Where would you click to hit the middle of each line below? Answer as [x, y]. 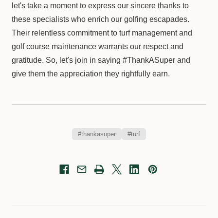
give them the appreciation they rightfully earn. [91, 74]
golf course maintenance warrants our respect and [98, 46]
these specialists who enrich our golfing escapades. [100, 19]
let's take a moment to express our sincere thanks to [100, 6]
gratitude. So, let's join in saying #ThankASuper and [101, 60]
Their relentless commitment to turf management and [102, 33]
